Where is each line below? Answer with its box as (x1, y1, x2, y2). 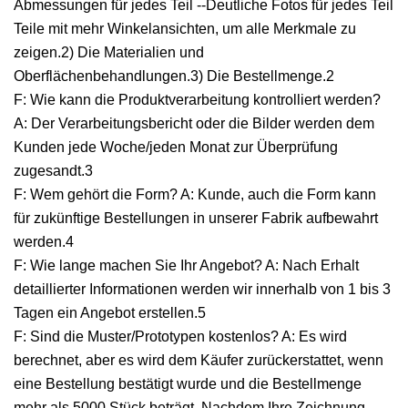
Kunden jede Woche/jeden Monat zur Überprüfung (14, 139, 338, 156)
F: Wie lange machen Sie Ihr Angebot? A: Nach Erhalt (14, 258, 359, 274)
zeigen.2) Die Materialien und (14, 45, 204, 61)
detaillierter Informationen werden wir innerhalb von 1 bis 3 (14, 281, 391, 298)
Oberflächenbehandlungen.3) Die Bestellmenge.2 (14, 68, 334, 85)
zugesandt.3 (14, 163, 93, 179)
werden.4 (14, 234, 74, 250)
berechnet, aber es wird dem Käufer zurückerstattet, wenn (14, 352, 383, 369)
